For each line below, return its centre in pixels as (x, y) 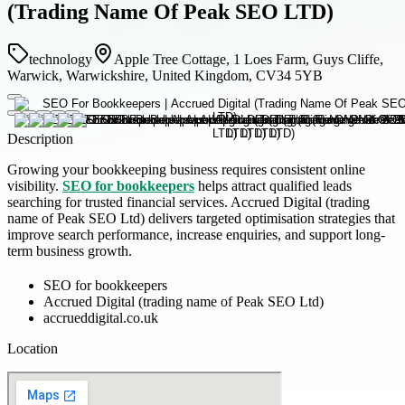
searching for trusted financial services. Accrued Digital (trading (188, 202)
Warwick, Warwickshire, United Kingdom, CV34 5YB (165, 75)
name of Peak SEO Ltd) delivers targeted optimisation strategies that (201, 218)
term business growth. (70, 250)
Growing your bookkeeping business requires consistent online (186, 169)
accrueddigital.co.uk (101, 317)
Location (33, 348)
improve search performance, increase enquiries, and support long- (196, 234)
